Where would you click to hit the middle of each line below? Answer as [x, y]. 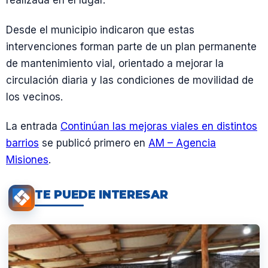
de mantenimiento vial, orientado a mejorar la [115, 63]
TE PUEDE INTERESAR [101, 195]
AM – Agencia [182, 143]
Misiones [27, 159]
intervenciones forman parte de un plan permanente [131, 46]
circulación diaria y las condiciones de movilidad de [130, 80]
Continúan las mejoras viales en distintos [159, 126]
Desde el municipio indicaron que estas [100, 30]
